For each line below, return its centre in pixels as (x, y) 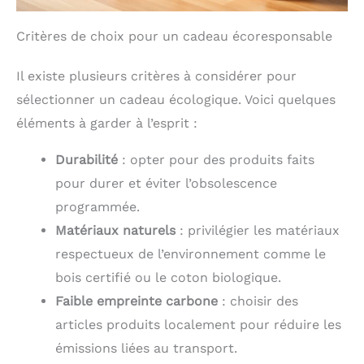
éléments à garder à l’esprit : (107, 123)
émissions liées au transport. (146, 348)
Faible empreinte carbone (136, 301)
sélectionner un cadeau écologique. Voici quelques (176, 99)
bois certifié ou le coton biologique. (168, 277)
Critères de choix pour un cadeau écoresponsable (174, 36)
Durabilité (87, 159)
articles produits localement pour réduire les (198, 324)
